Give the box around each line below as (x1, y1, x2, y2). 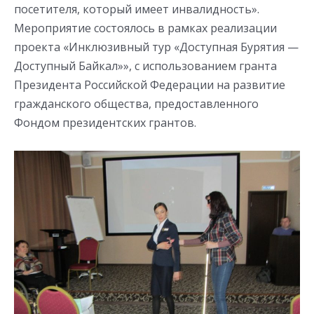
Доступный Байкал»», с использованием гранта (14, 58, 277, 74)
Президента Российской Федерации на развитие (14, 77, 285, 93)
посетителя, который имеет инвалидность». (14, 1, 259, 18)
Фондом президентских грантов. (14, 115, 196, 131)
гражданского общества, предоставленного (14, 96, 259, 112)
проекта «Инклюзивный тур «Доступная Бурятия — (14, 39, 299, 55)
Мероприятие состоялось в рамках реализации (14, 20, 277, 36)
